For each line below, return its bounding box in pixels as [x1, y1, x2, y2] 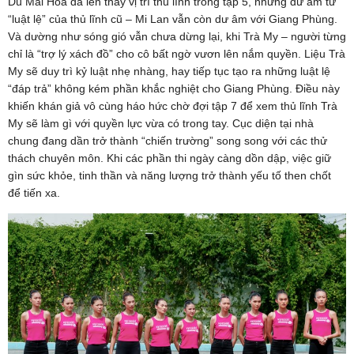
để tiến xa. [8, 186, 60, 199]
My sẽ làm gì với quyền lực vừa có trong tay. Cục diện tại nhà [8, 116, 314, 130]
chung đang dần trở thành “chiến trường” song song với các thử [8, 134, 327, 147]
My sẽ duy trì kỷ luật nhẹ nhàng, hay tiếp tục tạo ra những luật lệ [8, 64, 330, 77]
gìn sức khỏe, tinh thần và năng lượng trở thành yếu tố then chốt [8, 168, 331, 182]
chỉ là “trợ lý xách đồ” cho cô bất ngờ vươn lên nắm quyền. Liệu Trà [8, 47, 345, 60]
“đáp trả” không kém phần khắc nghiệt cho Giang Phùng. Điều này [8, 81, 340, 95]
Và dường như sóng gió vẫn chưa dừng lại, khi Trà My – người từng [8, 29, 346, 43]
